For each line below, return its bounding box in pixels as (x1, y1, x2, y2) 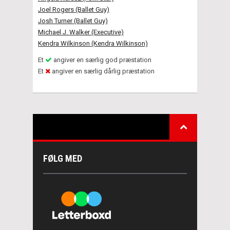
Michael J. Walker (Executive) (38, 28, 124, 36)
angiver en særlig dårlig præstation (50, 67, 155, 75)
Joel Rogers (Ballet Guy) (38, 5, 109, 13)
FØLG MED (43, 152, 82, 164)
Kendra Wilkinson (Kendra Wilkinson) (38, 39, 148, 47)
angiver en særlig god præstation (52, 55, 151, 64)
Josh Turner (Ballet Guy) (38, 16, 108, 25)
